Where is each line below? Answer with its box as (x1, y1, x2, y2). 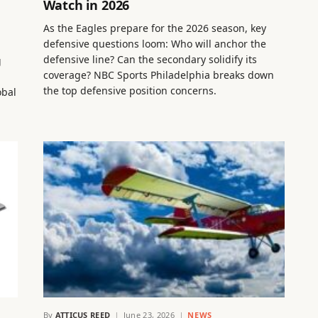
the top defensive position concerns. (43, 84, 216, 98)
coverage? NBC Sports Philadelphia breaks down (43, 68, 274, 82)
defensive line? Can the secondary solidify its (43, 53, 257, 67)
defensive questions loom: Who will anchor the (43, 37, 266, 51)
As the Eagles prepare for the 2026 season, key (43, 21, 266, 35)
